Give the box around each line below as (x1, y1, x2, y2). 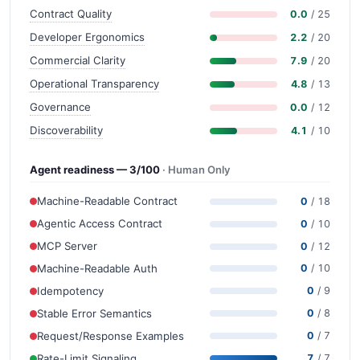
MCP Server (37, 239, 97, 253)
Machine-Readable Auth (37, 261, 157, 275)
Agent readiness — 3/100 (30, 162, 162, 176)
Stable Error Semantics (37, 306, 152, 320)
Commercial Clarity (30, 54, 125, 67)
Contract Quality (30, 7, 112, 21)
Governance (30, 100, 91, 114)
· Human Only (162, 162, 231, 176)
